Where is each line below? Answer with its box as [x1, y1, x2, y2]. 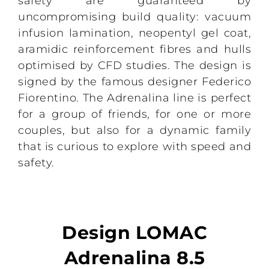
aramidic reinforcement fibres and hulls [18, 42, 251, 56]
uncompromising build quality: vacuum [18, 10, 251, 23]
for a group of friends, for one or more [18, 107, 251, 121]
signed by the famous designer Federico [18, 74, 251, 88]
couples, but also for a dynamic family [18, 123, 251, 137]
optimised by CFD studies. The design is [18, 58, 251, 72]
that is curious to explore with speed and [18, 139, 251, 153]
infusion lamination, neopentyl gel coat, [18, 26, 251, 40]
